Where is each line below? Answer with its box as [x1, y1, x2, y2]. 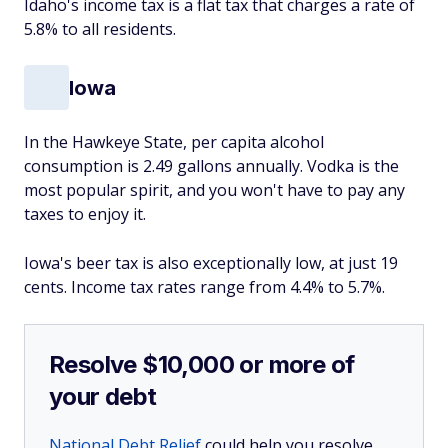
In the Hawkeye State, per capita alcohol [24, 131, 324, 153]
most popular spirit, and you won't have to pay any [24, 179, 405, 201]
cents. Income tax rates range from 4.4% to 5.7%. [24, 276, 385, 298]
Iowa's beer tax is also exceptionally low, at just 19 [24, 252, 398, 274]
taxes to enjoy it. [24, 203, 146, 225]
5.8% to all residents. [24, 18, 176, 40]
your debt [49, 382, 157, 411]
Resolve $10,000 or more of [49, 350, 355, 379]
